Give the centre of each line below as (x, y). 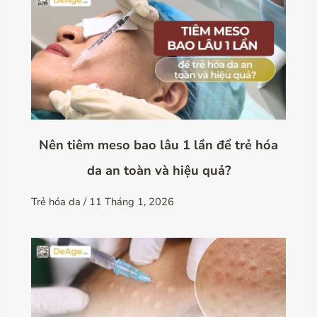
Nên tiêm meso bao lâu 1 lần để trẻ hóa (158, 145)
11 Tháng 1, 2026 (132, 201)
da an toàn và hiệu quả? (158, 170)
